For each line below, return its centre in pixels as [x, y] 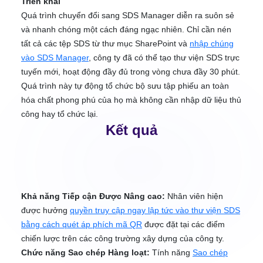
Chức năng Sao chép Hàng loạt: [87, 252]
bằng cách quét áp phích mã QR [82, 224]
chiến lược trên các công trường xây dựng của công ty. [123, 238]
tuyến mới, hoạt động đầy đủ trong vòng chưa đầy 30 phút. [131, 72]
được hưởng [45, 210]
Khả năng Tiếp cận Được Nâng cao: [94, 196]
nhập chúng [212, 43]
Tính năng [172, 252]
